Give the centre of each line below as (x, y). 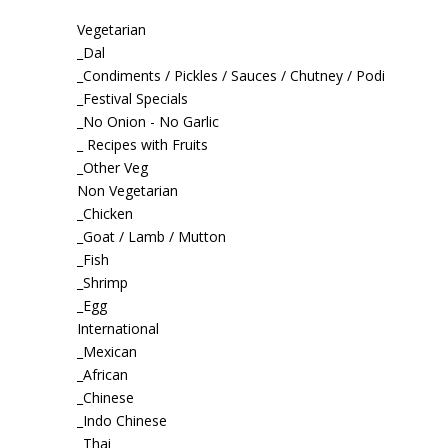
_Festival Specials (132, 98)
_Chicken (104, 213)
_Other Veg (112, 167)
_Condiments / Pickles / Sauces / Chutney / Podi (230, 75)
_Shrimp (102, 282)
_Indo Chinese (121, 420)
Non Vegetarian (127, 190)
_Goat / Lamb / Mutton (151, 236)
